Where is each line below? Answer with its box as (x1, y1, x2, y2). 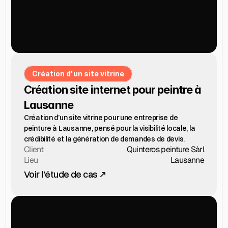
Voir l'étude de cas (24, 168, 98, 180)
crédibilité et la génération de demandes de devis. (24, 134, 185, 144)
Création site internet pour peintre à (24, 83, 202, 96)
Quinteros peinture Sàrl (126, 144, 204, 155)
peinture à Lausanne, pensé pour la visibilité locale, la (24, 124, 195, 133)
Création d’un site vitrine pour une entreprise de (24, 113, 178, 122)
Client (24, 144, 44, 155)
